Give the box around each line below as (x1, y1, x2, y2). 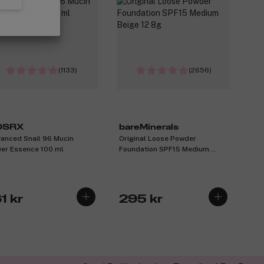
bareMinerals (119, 123, 179, 132)
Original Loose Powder (119, 134, 196, 143)
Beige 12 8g (119, 156, 159, 164)
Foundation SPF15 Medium (119, 145, 209, 154)
